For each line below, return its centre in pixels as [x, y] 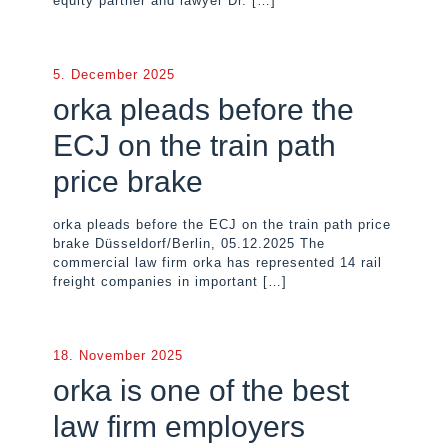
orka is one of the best [201, 390]
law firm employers [179, 426]
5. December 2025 [114, 74]
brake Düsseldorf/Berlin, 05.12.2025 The [189, 243]
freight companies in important [155, 281]
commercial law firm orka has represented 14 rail [217, 262]
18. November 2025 [118, 355]
